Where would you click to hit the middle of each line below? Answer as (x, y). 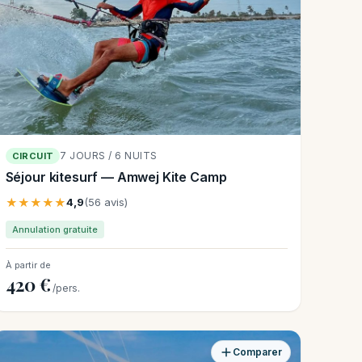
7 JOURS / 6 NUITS (109, 156)
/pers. (66, 288)
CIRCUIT (33, 156)
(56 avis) (105, 202)
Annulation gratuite (55, 230)
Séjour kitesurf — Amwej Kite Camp (116, 177)
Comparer (257, 352)
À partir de (28, 265)
